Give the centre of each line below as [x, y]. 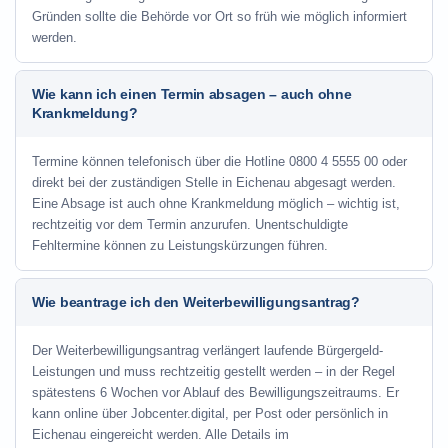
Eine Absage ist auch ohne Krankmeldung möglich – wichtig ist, [216, 203]
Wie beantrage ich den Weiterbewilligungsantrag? [196, 302]
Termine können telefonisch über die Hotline [160, 161]
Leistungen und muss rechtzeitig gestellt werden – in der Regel [213, 371]
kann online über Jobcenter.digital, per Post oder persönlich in [210, 413]
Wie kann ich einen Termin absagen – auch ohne [192, 94]
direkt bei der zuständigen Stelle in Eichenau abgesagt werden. [214, 182]
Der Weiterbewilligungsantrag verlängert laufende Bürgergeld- [207, 350]
